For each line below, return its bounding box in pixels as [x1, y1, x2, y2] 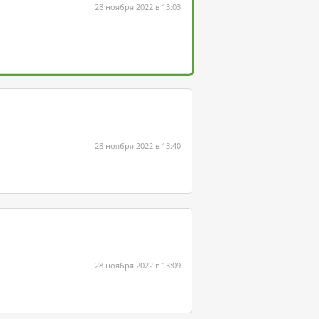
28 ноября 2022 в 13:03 [95, 1, 181, 12]
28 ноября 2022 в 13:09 [95, 260, 181, 271]
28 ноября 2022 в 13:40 [95, 140, 181, 151]
